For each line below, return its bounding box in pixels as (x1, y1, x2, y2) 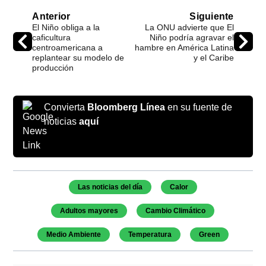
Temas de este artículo (22, 178, 126, 189)
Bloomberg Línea (87, 102, 166, 112)
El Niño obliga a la (32, 22, 100, 32)
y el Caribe (193, 52, 234, 62)
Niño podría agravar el (149, 32, 234, 42)
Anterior (32, 11, 71, 21)
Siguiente (189, 11, 234, 21)
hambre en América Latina (134, 42, 234, 52)
